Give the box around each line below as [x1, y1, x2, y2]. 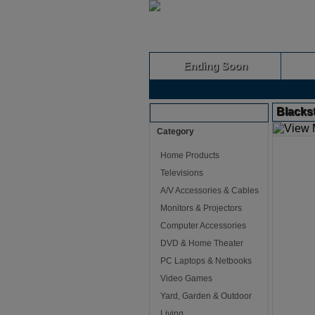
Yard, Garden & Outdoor [160, 291, 252, 301]
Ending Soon [183, 60, 247, 72]
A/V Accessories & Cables [160, 186, 259, 195]
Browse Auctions [154, 108, 228, 118]
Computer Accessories [160, 221, 246, 231]
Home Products [160, 150, 219, 160]
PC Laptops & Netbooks [160, 256, 252, 266]
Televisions [160, 168, 203, 178]
